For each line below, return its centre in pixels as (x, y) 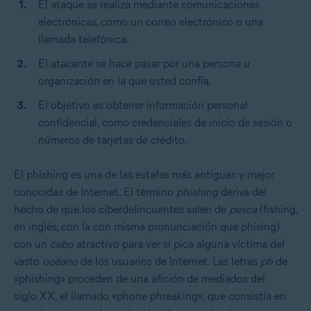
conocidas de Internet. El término (95, 192)
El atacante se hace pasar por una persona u (144, 63)
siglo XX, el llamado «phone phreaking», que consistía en (150, 296)
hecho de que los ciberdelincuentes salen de (121, 209)
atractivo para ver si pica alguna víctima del (180, 244)
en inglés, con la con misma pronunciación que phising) (147, 226)
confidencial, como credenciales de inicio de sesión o (165, 122)
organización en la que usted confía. (125, 81)
